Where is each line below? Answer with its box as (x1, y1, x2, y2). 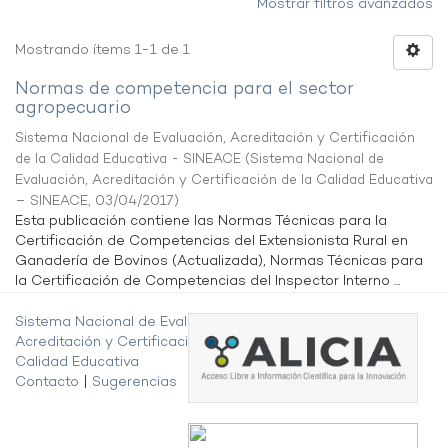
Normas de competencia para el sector (15, 77, 354, 102)
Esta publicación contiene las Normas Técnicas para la (15, 212, 387, 231)
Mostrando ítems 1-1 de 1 (15, 41, 190, 60)
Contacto (15, 373, 79, 392)
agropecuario (15, 96, 131, 121)
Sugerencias (92, 373, 177, 392)
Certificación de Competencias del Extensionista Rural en (15, 232, 408, 251)
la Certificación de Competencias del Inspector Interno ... (15, 272, 400, 291)
